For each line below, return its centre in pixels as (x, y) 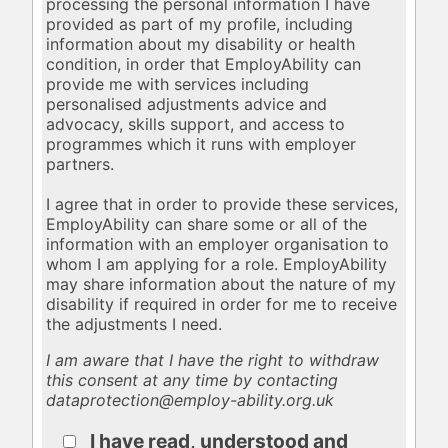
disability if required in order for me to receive (222, 304)
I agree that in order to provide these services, (222, 204)
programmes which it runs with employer (201, 144)
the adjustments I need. (134, 324)
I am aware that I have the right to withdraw (213, 360)
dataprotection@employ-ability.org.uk (190, 400)
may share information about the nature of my (221, 284)
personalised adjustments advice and (187, 104)
